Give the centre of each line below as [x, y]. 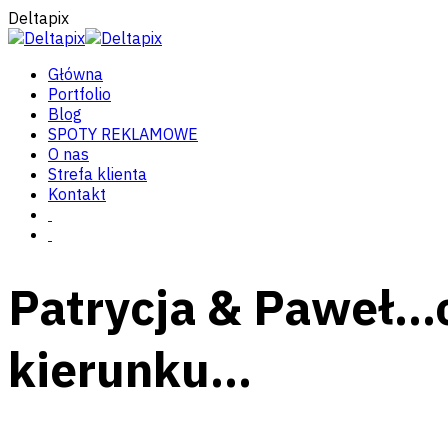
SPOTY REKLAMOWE [123, 134]
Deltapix [38, 18]
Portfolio [79, 94]
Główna [75, 74]
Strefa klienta [97, 174]
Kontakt [77, 194]
